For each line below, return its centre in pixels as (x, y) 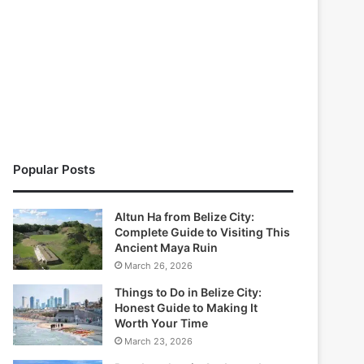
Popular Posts (54, 170)
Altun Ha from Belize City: (185, 217)
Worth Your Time (162, 323)
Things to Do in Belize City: (188, 292)
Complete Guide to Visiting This (203, 232)
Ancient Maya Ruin (167, 248)
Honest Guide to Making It (186, 308)
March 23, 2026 (159, 342)
